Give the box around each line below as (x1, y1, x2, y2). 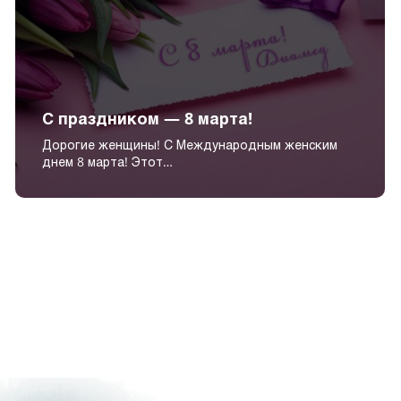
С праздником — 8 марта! (42, 109, 253, 128)
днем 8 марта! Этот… (42, 155, 174, 169)
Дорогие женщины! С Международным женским (42, 138, 338, 152)
